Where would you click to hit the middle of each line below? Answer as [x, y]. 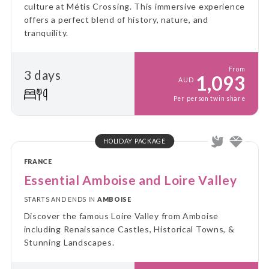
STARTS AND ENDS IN [60, 199]
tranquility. [46, 33]
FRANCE [38, 162]
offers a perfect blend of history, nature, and [116, 20]
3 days [42, 74]
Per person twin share [209, 98]
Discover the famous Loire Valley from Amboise [121, 216]
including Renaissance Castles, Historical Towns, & [129, 229]
